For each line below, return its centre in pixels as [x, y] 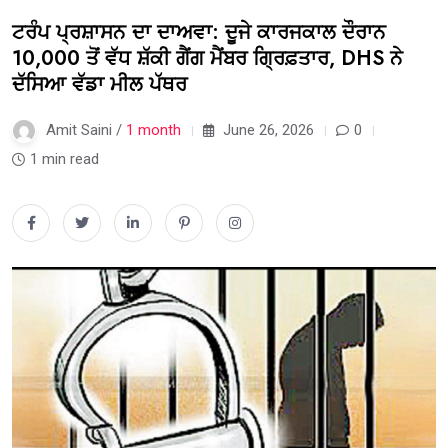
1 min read [64, 159]
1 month [153, 130]
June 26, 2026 [266, 130]
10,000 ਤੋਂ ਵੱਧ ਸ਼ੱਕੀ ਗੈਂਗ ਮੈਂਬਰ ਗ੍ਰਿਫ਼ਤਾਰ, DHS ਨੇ [207, 59]
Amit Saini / [86, 130]
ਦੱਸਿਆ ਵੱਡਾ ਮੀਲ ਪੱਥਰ [99, 85]
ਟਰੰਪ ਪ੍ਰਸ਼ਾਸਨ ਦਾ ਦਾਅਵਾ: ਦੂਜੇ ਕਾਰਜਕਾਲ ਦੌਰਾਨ [199, 33]
